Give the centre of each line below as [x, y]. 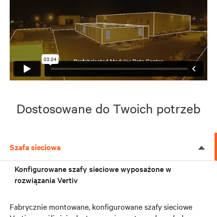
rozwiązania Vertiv [46, 179]
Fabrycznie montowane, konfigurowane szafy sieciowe [101, 206]
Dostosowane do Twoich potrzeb [108, 108]
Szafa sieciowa [35, 147]
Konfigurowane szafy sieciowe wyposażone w [93, 168]
